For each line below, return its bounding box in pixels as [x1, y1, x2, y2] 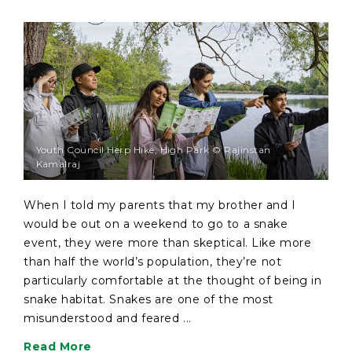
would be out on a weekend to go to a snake [24, 217, 288, 232]
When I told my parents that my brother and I [24, 198, 296, 213]
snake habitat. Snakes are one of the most [24, 292, 273, 307]
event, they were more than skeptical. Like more [24, 236, 312, 251]
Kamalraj [35, 157, 81, 170]
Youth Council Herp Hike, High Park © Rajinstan [35, 143, 271, 156]
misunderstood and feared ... [24, 311, 192, 326]
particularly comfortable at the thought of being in [24, 273, 322, 288]
